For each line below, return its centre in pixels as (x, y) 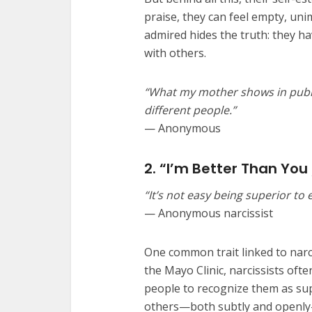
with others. (175, 53)
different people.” (190, 110)
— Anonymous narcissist (209, 213)
